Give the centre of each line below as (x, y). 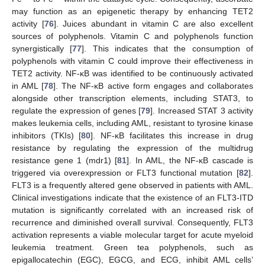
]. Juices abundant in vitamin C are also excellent (153, 24)
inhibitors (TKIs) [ (47, 136)
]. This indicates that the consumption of (168, 49)
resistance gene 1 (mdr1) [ (64, 161)
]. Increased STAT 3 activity (202, 111)
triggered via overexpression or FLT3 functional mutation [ (125, 173)
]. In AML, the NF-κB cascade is (190, 161)
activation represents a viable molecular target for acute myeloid (132, 235)
